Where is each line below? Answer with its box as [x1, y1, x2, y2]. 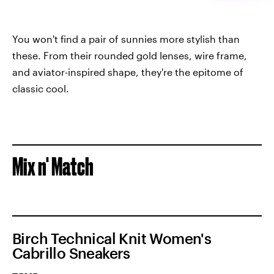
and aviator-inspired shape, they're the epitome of [12, 65, 243, 78]
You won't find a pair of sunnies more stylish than [12, 32, 240, 45]
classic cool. [12, 82, 69, 94]
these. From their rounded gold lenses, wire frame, [12, 49, 247, 61]
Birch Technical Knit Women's [12, 229, 212, 247]
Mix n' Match [12, 152, 94, 180]
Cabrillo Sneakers [12, 243, 130, 262]
